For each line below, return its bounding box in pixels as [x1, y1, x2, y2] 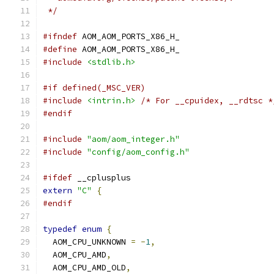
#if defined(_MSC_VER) [43, 83, 146, 93]
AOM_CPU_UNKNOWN [43, 237, 131, 247]
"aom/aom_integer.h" [87, 134, 180, 144]
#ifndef [43, 31, 77, 42]
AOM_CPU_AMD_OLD [43, 262, 126, 273]
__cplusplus [72, 172, 131, 183]
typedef [43, 224, 77, 234]
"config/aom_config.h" [87, 147, 190, 157]
